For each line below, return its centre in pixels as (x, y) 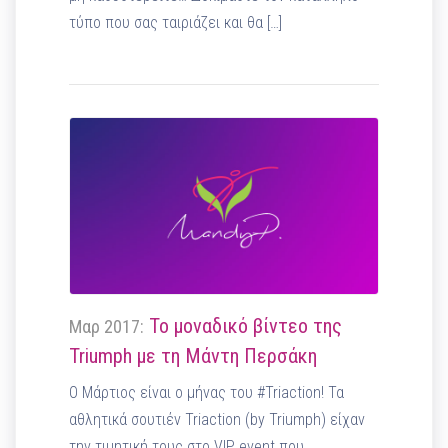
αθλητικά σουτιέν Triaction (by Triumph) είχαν (217, 419)
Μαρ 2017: (107, 326)
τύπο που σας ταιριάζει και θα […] (176, 22)
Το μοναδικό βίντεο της (243, 325)
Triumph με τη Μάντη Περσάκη (193, 355)
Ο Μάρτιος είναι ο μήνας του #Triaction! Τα (207, 392)
